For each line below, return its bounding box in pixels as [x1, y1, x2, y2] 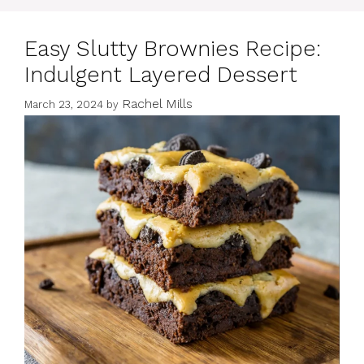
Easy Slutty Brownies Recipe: [24, 35, 321, 62]
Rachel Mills [122, 96, 193, 112]
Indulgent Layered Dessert [24, 61, 297, 88]
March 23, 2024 [24, 98, 103, 111]
